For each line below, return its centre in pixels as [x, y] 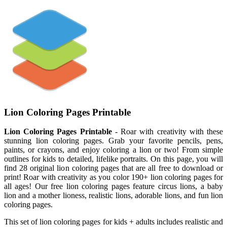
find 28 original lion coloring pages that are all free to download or [113, 168]
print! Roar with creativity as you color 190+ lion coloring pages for [113, 177]
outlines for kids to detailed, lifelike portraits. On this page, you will [113, 159]
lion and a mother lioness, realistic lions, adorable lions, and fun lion [113, 196]
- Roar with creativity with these [167, 132]
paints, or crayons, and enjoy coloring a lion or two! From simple [113, 150]
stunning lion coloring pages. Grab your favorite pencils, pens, [113, 141]
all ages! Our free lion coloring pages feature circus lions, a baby [113, 186]
